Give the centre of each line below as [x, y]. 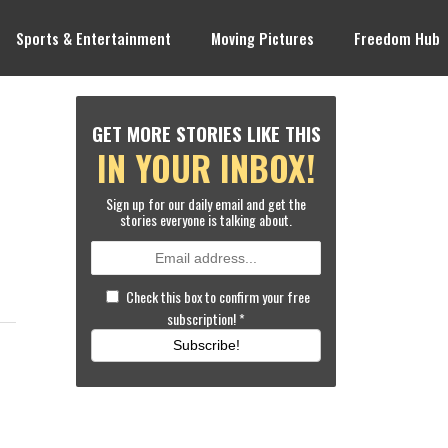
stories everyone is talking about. [206, 219]
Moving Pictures [263, 38]
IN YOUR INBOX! [206, 167]
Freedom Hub [397, 38]
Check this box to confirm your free [218, 296]
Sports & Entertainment [94, 38]
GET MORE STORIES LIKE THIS [206, 133]
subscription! [203, 318]
